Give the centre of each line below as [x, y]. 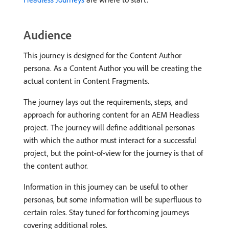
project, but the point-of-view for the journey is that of [113, 153]
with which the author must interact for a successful [110, 140]
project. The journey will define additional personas [109, 127]
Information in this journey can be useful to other [106, 187]
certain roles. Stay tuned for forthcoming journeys [106, 212]
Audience [48, 35]
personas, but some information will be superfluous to [112, 199]
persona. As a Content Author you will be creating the [113, 68]
